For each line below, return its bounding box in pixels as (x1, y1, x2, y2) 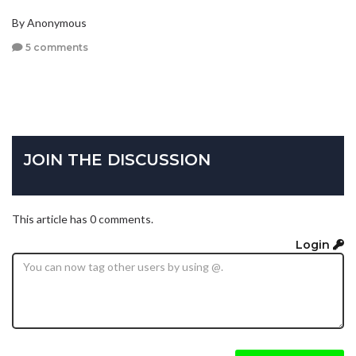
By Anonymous (12, 15, 87, 29)
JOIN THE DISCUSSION (24, 150, 211, 170)
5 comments (23, 41, 88, 54)
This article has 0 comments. (12, 212, 153, 226)
